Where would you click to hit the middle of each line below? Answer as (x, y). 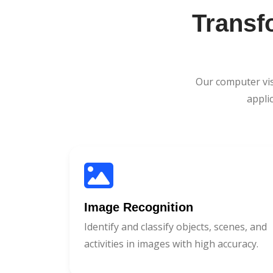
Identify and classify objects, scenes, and (175, 226)
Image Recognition (139, 207)
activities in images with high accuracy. (171, 243)
